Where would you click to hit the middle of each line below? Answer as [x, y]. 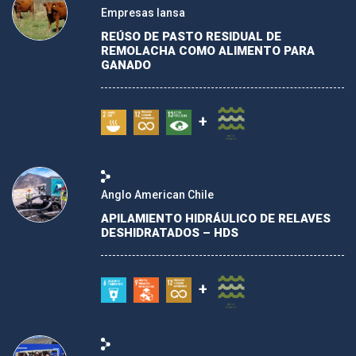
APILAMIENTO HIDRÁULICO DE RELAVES [216, 219]
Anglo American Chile [157, 195]
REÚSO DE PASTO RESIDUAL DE [191, 36]
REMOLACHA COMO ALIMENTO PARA [208, 50]
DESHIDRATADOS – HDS [170, 233]
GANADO [126, 65]
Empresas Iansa [143, 12]
